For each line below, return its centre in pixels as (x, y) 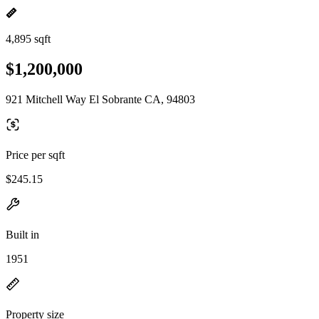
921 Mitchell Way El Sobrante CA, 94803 (100, 99)
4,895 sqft (28, 39)
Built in (22, 234)
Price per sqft (35, 155)
